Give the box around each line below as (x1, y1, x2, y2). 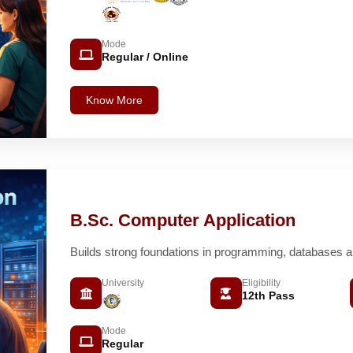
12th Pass (241, 289, 295, 303)
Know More (86, 94, 143, 107)
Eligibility (241, 277, 281, 289)
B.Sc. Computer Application (70, 210, 295, 231)
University (102, 277, 144, 289)
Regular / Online (102, 50, 188, 64)
